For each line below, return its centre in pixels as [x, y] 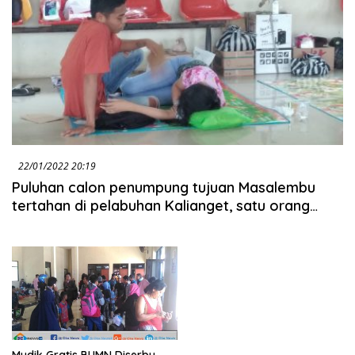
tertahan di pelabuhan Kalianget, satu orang [161, 206]
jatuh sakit [47, 224]
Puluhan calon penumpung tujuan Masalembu [164, 188]
